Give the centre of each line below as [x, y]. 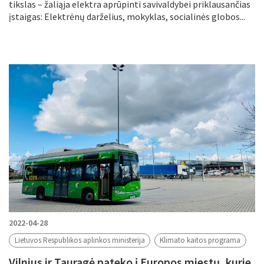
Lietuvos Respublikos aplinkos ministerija [80, 240]
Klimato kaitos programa [200, 240]
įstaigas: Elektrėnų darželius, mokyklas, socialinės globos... [127, 16]
